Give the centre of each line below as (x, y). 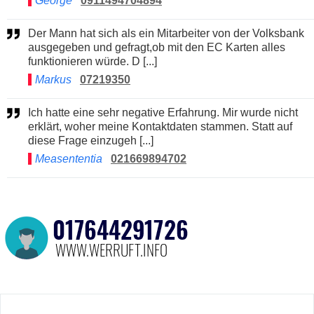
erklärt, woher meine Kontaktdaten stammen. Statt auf (160, 126)
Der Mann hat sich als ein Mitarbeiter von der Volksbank (32, 33)
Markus (55, 79)
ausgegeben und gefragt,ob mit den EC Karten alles (157, 47)
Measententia (69, 158)
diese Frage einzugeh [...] (91, 140)
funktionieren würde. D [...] (93, 61)
